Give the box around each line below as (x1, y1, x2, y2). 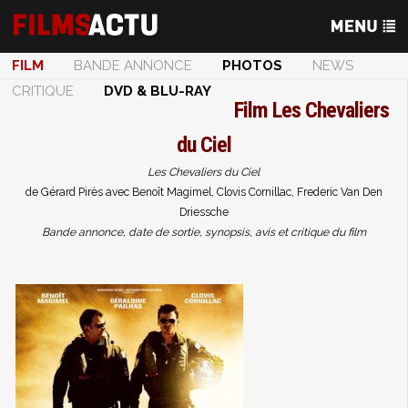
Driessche (178, 206, 229, 219)
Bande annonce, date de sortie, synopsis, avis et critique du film (41, 226, 366, 239)
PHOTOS (222, 57, 282, 74)
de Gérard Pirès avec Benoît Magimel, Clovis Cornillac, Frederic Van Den (25, 186, 382, 199)
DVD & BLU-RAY (104, 83, 211, 99)
